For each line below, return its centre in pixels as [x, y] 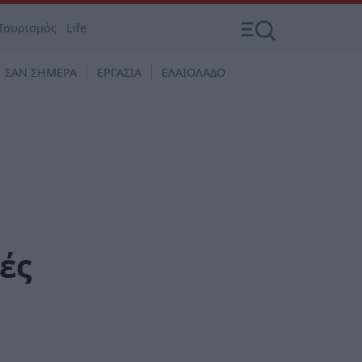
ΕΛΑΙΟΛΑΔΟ [194, 72]
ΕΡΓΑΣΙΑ [119, 72]
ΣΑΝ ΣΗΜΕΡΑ [41, 72]
